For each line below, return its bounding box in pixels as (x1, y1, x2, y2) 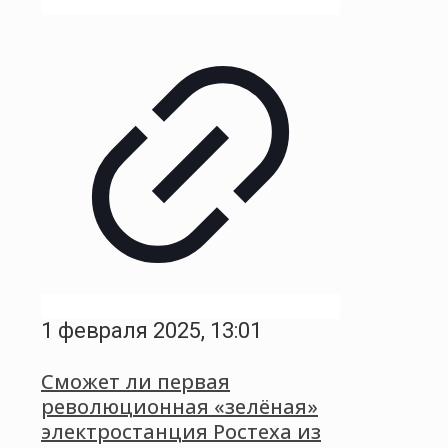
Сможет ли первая (41, 368, 230, 396)
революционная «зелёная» (41, 393, 318, 421)
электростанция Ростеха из (41, 418, 321, 446)
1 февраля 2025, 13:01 (41, 317, 262, 343)
